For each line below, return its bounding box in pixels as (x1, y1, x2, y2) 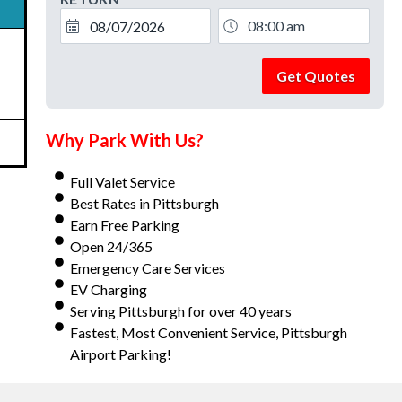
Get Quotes (275, 67, 355, 85)
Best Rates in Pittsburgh (70, 195, 220, 213)
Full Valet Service (70, 173, 176, 191)
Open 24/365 (70, 238, 153, 256)
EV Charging (70, 281, 148, 299)
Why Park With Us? (45, 129, 204, 152)
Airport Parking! (70, 345, 172, 363)
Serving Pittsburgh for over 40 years (70, 302, 293, 320)
